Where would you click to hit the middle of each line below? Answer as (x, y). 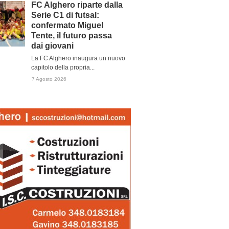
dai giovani (52, 46)
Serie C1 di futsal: (65, 15)
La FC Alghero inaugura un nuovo (78, 58)
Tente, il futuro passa (72, 36)
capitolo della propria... (63, 67)
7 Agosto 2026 (49, 79)
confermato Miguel (67, 25)
